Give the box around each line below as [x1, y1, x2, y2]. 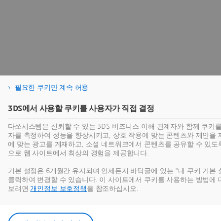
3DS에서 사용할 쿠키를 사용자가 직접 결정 [8, 105, 154, 112]
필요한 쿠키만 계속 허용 [14, 84, 89, 91]
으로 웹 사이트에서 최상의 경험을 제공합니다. [8, 150, 149, 157]
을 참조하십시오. [86, 185, 139, 192]
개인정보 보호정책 [30, 185, 87, 192]
